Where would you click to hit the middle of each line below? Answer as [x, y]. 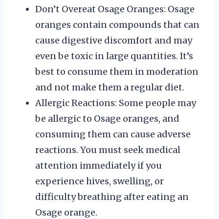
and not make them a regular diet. [110, 88]
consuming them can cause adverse [113, 134]
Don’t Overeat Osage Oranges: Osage [115, 9]
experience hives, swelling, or [99, 181]
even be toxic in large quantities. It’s [114, 56]
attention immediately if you [99, 166]
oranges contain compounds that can [117, 25]
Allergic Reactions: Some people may [116, 103]
